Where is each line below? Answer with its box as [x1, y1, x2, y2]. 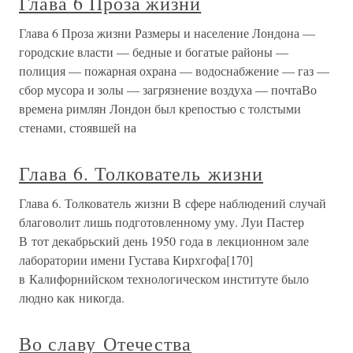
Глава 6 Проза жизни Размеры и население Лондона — [19, 24, 315, 41]
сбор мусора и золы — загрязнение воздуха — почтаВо [19, 81, 317, 98]
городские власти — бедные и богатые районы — [19, 43, 288, 60]
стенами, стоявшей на [19, 119, 136, 136]
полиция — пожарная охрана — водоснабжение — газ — [19, 62, 329, 79]
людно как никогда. [19, 289, 124, 306]
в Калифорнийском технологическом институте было [19, 270, 309, 287]
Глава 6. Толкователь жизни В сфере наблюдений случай [19, 195, 326, 211]
